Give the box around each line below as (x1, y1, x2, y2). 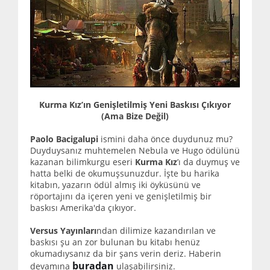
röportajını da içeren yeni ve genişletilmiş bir (30, 190, 212, 202)
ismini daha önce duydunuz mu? (98, 133, 233, 145)
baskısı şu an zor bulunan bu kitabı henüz (30, 236, 200, 248)
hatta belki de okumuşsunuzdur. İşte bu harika (30, 168, 219, 180)
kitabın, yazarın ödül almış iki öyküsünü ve (30, 179, 201, 191)
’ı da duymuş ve (177, 156, 240, 168)
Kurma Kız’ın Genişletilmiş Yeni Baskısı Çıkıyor (39, 99, 231, 111)
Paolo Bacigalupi (30, 133, 98, 145)
